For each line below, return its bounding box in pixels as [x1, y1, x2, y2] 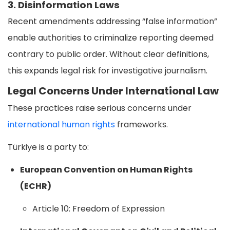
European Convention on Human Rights [20, 164, 193, 176]
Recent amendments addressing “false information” [8, 15, 217, 28]
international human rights [8, 119, 115, 131]
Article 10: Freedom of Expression [32, 203, 165, 215]
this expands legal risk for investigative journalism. [8, 65, 207, 77]
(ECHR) [20, 180, 51, 193]
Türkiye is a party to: [8, 141, 89, 154]
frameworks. [115, 119, 168, 131]
